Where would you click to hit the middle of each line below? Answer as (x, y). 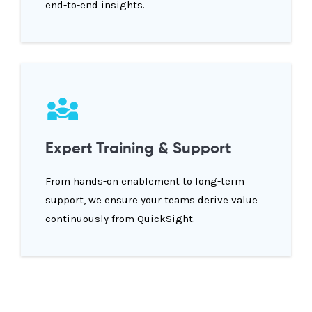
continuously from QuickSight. (120, 219)
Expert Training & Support (138, 149)
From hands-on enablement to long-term (145, 181)
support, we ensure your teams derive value (151, 200)
